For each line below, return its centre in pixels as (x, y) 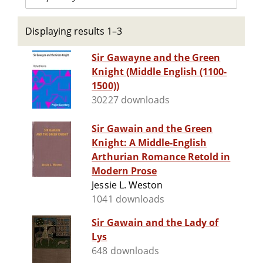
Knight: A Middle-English (149, 143)
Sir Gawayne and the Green (156, 58)
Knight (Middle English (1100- (159, 72)
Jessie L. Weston (127, 185)
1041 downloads (128, 199)
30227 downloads (131, 100)
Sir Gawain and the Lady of (155, 223)
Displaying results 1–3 (74, 31)
